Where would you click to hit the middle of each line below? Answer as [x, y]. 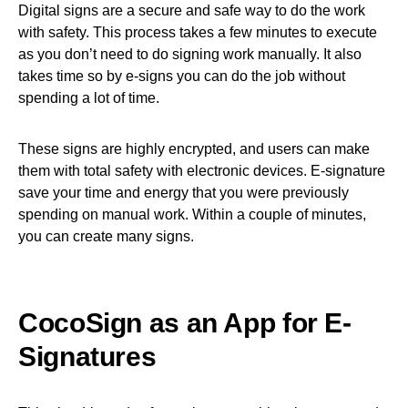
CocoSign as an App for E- [185, 322]
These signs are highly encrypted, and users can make [194, 148]
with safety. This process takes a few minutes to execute [198, 32]
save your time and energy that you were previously [184, 192]
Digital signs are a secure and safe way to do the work [192, 10]
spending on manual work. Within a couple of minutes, [192, 214]
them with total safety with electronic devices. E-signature [202, 170]
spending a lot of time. [89, 97]
